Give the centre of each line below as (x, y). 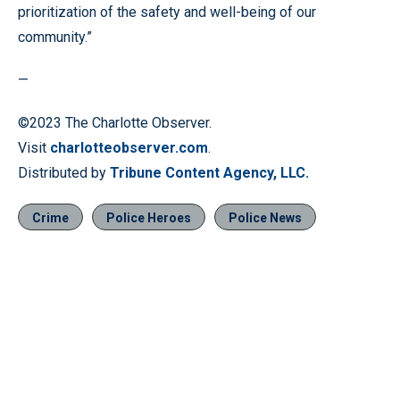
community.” (55, 37)
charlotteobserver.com (129, 147)
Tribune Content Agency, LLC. (209, 172)
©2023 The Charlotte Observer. (115, 122)
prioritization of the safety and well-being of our (167, 12)
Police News (265, 217)
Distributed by (64, 172)
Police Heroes (149, 217)
